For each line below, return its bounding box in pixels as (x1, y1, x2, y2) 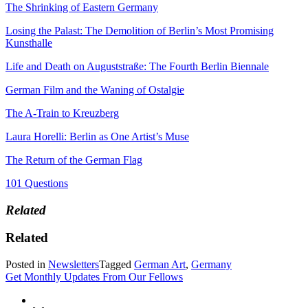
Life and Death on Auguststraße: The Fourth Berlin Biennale (5, 60, 269, 72)
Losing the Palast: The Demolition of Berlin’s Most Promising (5, 24, 274, 36)
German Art (134, 258, 186, 271)
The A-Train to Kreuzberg (5, 107, 119, 119)
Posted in (5, 258, 48, 271)
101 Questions (5, 177, 68, 189)
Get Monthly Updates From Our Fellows (5, 271, 183, 283)
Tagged (99, 258, 134, 271)
